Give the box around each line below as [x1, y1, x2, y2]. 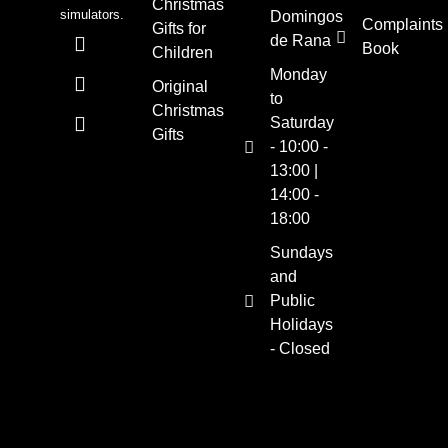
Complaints [362, 16, 444, 33]
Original [152, 78, 208, 95]
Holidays [270, 316, 334, 333]
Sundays [270, 244, 334, 261]
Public [270, 292, 316, 309]
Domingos [270, 8, 344, 25]
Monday [270, 66, 328, 83]
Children [152, 44, 213, 61]
